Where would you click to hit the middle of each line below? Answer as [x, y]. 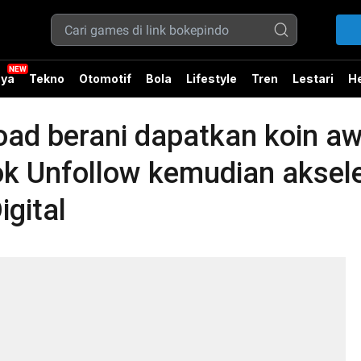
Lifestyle [212, 79]
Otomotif [105, 79]
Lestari [313, 79]
